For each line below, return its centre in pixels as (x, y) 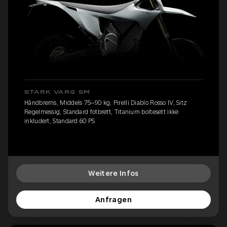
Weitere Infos (113, 173)
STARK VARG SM (58, 92)
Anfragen (113, 199)
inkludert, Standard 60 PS (60, 121)
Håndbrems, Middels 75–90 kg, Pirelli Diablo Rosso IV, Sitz (106, 103)
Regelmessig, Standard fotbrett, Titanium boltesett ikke (102, 112)
